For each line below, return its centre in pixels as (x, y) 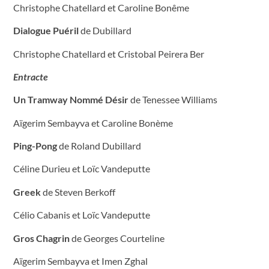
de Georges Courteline (117, 238)
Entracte (31, 76)
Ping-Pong (35, 146)
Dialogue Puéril (46, 31)
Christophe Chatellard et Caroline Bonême (101, 7)
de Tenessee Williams (173, 100)
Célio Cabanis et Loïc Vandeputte (82, 215)
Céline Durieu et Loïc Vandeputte (82, 169)
